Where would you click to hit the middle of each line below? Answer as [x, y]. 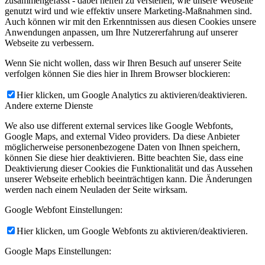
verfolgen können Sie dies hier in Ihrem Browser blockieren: [117, 74]
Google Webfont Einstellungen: [64, 210]
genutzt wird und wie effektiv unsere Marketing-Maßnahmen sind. [128, 11]
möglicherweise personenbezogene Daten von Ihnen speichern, [122, 147]
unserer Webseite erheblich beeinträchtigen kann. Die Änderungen [128, 179]
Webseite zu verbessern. [49, 43]
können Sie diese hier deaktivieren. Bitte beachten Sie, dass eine [124, 158]
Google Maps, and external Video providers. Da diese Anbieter [122, 137]
